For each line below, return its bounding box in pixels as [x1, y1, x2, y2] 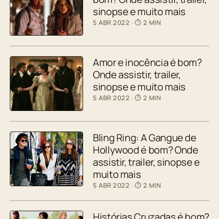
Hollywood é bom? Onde [93, 143, 198, 156]
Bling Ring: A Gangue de [93, 131, 197, 144]
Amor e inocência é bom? [93, 55, 202, 69]
